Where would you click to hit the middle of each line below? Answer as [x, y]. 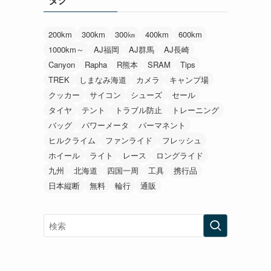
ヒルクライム [72, 140]
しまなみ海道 [103, 79]
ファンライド [129, 140]
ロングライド [180, 155]
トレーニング [195, 109]
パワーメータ [105, 125]
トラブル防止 [139, 109]
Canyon [62, 64]
